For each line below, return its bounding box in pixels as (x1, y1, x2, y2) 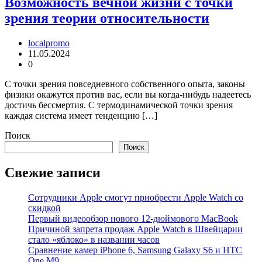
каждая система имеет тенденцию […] (5, 110, 157, 120)
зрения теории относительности (5, 10, 209, 26)
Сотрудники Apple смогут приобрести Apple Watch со (28, 192, 243, 202)
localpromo (28, 37, 70, 48)
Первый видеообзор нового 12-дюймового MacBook (28, 213, 238, 223)
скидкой (28, 202, 61, 213)
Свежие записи (5, 164, 101, 180)
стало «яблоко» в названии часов (28, 234, 160, 244)
